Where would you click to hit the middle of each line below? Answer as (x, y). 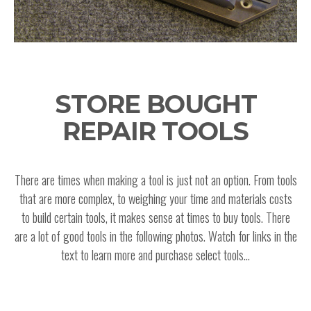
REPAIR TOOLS (155, 131)
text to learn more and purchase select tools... (155, 255)
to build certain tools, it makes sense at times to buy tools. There (155, 217)
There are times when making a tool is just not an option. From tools (155, 180)
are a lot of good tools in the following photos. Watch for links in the (155, 236)
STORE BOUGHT (155, 104)
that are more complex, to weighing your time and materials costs (155, 199)
